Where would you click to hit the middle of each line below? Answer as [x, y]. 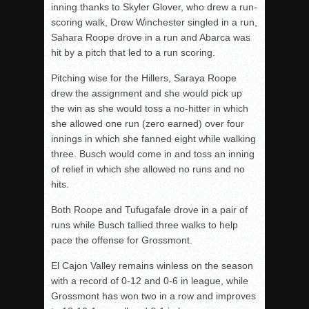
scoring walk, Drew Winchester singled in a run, [154, 22]
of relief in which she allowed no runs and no [148, 169]
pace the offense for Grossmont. [122, 240]
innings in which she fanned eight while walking [153, 138]
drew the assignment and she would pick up [147, 93]
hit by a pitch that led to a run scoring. [133, 52]
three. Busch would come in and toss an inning [153, 153]
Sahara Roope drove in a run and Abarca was [151, 37]
